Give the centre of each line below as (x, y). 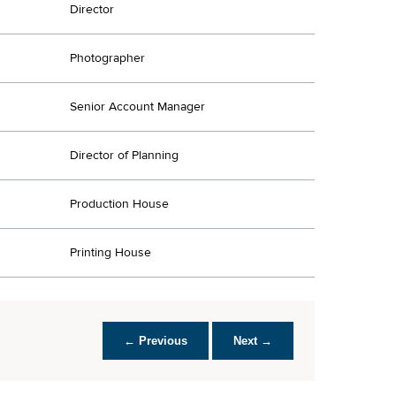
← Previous (156, 340)
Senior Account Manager (137, 107)
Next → (253, 340)
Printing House (110, 252)
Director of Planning (124, 155)
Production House (119, 204)
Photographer (107, 58)
